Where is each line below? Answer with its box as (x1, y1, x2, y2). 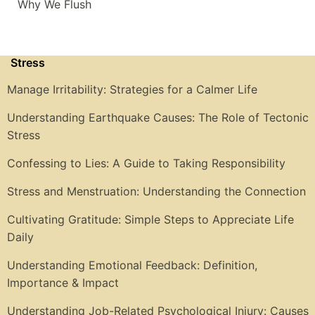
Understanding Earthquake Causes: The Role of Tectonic (7, 110, 309, 125)
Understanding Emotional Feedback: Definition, (7, 258, 257, 273)
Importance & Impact (7, 276, 119, 290)
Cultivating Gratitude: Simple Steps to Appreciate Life (7, 212, 294, 227)
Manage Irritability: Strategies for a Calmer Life (7, 82, 257, 97)
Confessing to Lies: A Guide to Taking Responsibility (7, 156, 285, 171)
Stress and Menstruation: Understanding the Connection (7, 184, 306, 199)
